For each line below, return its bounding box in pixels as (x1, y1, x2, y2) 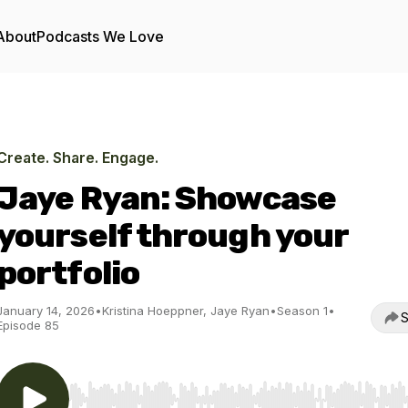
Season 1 (277, 303, 328, 318)
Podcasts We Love (36, 27, 164, 46)
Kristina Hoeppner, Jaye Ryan (102, 303, 270, 318)
